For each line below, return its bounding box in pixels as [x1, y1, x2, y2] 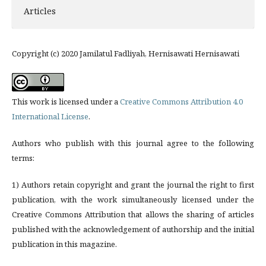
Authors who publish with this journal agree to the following [12, 138, 254, 149]
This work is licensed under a [12, 96, 120, 107]
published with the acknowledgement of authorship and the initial [12, 224, 254, 235]
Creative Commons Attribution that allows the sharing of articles [12, 209, 254, 220]
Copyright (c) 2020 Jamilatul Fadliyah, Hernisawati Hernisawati [12, 48, 239, 59]
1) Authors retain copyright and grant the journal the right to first [12, 179, 254, 191]
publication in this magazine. [12, 239, 117, 250]
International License [12, 111, 88, 122]
